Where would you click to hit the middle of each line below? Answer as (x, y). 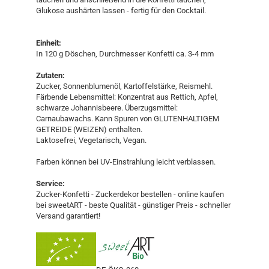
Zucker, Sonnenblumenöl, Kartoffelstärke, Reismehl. (124, 86)
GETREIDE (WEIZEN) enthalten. (89, 129)
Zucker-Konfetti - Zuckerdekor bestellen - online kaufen (130, 194)
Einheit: (50, 43)
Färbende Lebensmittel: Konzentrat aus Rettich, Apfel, (127, 97)
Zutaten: (51, 75)
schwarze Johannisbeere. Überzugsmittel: (107, 108)
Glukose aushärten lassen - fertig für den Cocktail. (121, 11)
